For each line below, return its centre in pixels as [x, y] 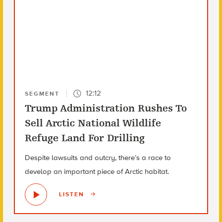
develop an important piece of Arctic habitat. [97, 171]
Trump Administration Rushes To [106, 108]
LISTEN [73, 194]
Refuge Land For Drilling [84, 138]
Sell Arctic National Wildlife [93, 123]
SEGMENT [42, 93]
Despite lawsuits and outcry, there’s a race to [98, 157]
